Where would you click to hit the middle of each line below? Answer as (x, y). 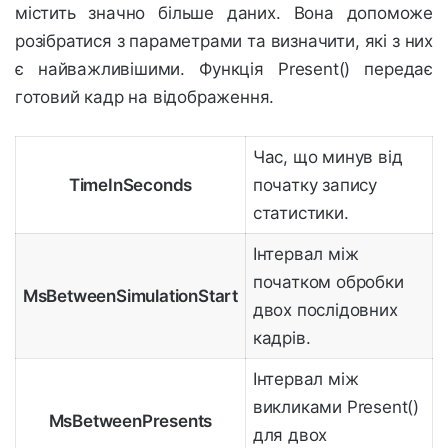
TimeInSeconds (130, 185)
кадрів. (281, 338)
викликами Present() (335, 407)
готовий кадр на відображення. (145, 97)
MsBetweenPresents (130, 421)
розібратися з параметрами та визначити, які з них (224, 41)
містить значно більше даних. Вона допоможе (224, 13)
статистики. (300, 213)
